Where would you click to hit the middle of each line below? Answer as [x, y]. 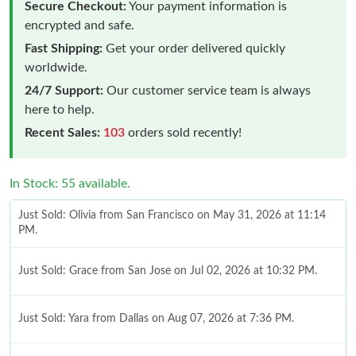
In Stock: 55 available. [70, 183]
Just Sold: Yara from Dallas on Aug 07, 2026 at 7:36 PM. [156, 318]
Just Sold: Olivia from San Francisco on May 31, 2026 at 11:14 [172, 216]
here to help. [60, 109]
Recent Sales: [62, 132]
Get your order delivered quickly [194, 48]
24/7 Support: [64, 90]
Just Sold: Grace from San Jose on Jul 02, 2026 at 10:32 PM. [168, 271]
